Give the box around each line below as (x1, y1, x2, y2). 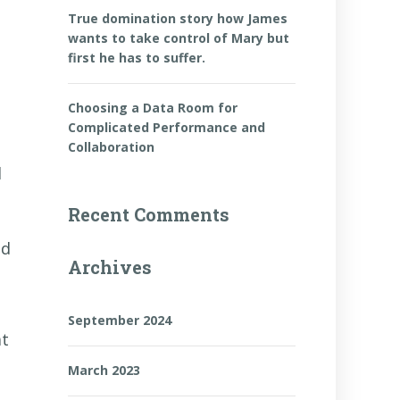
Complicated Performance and (68, 119, 265, 136)
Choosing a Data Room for (68, 99, 237, 116)
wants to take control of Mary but (68, 29, 289, 46)
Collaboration (68, 138, 154, 155)
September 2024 (68, 312, 171, 329)
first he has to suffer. (68, 49, 205, 66)
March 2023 (68, 362, 140, 379)
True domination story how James (68, 10, 287, 27)
